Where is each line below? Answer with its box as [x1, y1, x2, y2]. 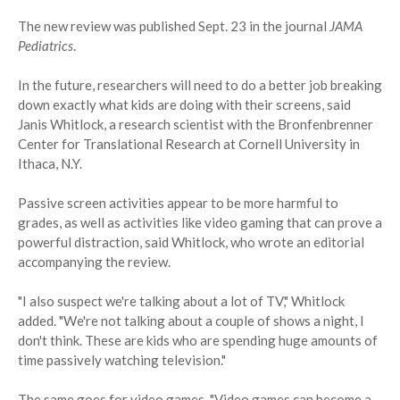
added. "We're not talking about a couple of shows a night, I [18, 312, 364, 329]
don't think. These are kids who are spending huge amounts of [18, 332, 378, 349]
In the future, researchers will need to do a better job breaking [18, 77, 382, 94]
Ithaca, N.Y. [18, 155, 82, 172]
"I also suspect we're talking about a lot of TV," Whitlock [18, 293, 345, 310]
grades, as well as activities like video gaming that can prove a [18, 214, 382, 231]
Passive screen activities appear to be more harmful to [18, 195, 338, 212]
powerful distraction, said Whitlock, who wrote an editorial [18, 234, 364, 251]
